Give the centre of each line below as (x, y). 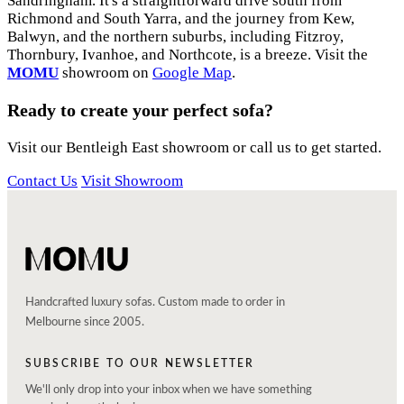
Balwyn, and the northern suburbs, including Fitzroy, (175, 37)
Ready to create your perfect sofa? (140, 110)
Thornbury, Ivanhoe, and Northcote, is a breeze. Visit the (188, 55)
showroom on (106, 73)
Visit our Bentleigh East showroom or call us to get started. (194, 148)
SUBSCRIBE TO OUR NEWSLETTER (140, 364)
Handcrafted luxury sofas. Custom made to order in (155, 303)
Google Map (192, 73)
